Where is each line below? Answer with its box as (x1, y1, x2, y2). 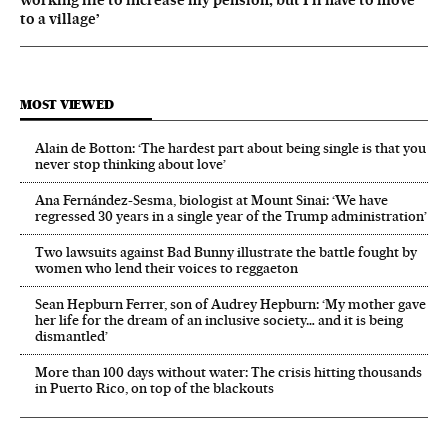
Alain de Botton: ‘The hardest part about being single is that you (35, 140, 426, 157)
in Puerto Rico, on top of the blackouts (35, 380, 274, 397)
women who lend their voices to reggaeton (35, 260, 298, 277)
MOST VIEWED (20, 97, 114, 113)
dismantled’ (35, 328, 108, 345)
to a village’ (20, 10, 100, 29)
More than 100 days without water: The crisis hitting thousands (35, 364, 422, 381)
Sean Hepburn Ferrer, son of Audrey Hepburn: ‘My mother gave (35, 296, 426, 313)
